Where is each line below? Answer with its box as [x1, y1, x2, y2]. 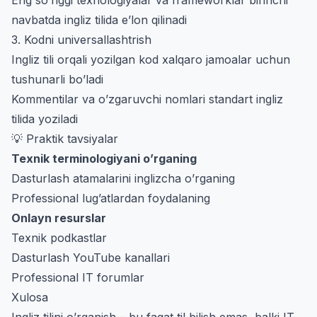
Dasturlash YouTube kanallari [11, 250, 170, 265]
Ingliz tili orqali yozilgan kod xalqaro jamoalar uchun [11, 52, 290, 67]
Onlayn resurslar [11, 210, 106, 225]
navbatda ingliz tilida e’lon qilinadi [11, 12, 187, 27]
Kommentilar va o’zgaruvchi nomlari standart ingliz [11, 91, 283, 106]
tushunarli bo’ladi [11, 71, 103, 86]
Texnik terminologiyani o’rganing [11, 151, 197, 166]
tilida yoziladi [11, 111, 78, 126]
